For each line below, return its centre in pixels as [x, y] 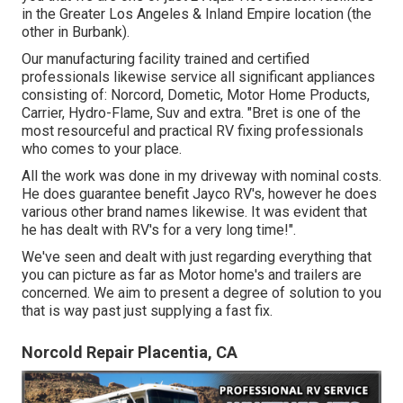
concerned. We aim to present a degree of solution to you [201, 292]
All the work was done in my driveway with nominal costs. [201, 175]
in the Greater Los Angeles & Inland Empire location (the [197, 13]
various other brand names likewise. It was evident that [194, 211]
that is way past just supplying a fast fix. [147, 310]
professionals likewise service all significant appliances [198, 76]
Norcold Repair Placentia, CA [130, 352]
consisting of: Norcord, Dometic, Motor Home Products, [196, 94]
